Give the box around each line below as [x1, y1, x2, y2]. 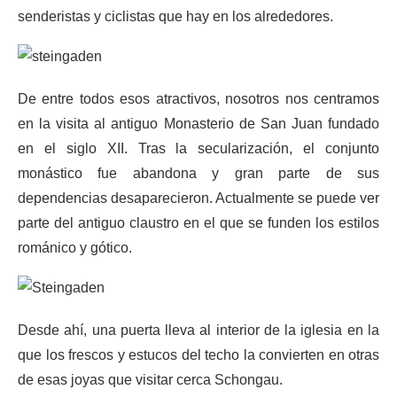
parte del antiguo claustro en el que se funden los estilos [18, 215, 379, 230]
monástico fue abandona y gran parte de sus [18, 166, 379, 181]
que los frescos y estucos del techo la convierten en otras [18, 347, 379, 362]
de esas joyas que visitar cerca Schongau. [18, 372, 283, 387]
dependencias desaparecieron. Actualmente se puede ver [18, 191, 379, 206]
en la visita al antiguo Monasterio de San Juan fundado [18, 116, 379, 131]
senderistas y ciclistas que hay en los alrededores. [18, 9, 333, 24]
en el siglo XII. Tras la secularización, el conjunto [18, 141, 379, 156]
